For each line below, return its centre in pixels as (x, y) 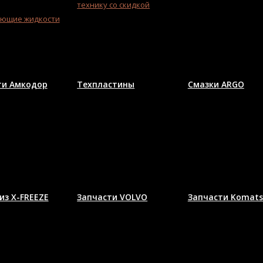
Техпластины (106, 85)
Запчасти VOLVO (112, 197)
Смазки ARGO (216, 85)
